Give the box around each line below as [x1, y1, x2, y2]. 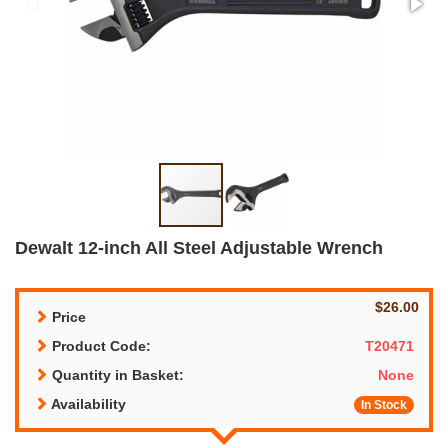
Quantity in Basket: [48, 366, 184, 383]
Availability [48, 395, 126, 412]
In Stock [361, 397, 407, 412]
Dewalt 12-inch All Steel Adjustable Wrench [15, 237, 383, 258]
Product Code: [48, 337, 151, 354]
